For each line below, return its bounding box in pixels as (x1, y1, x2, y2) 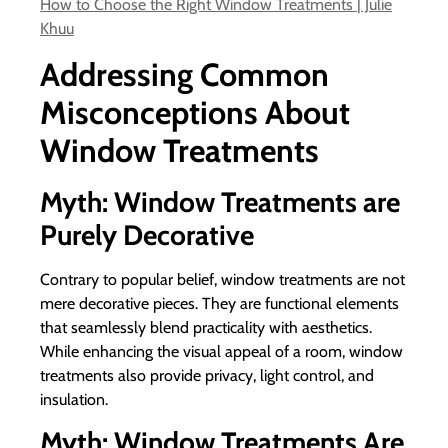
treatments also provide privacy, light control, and (40, 365, 374, 385)
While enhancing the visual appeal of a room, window (40, 341, 403, 361)
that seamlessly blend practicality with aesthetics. (40, 317, 372, 337)
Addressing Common (40, 54, 329, 94)
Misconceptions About (40, 92, 350, 132)
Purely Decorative (40, 217, 254, 252)
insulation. (40, 389, 108, 409)
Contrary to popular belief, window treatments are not (40, 269, 405, 289)
